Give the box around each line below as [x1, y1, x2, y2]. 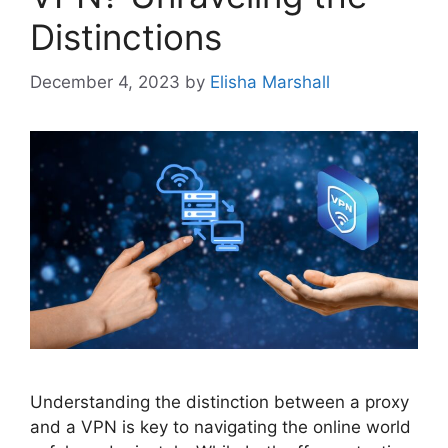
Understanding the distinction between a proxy [30, 391, 409, 412]
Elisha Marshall [210, 71, 330, 92]
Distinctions [30, 16, 222, 59]
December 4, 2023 [30, 71, 180, 92]
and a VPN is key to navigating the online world [30, 416, 411, 437]
